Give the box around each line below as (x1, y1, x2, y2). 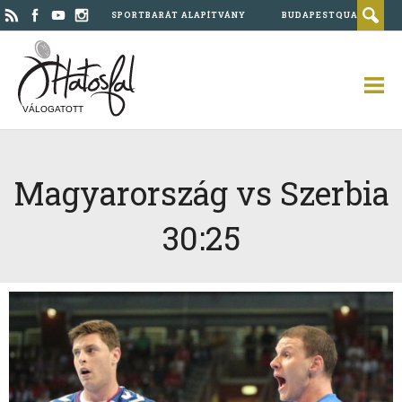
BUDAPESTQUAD (282, 10, 365, 20)
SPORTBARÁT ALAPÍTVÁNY (111, 10, 246, 20)
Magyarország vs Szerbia (13, 171, 389, 214)
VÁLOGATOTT (22, 104, 83, 114)
